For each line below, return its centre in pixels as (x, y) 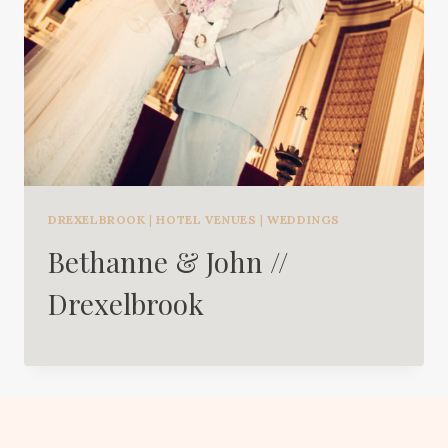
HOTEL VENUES (206, 219)
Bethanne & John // (168, 261)
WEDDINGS (304, 219)
